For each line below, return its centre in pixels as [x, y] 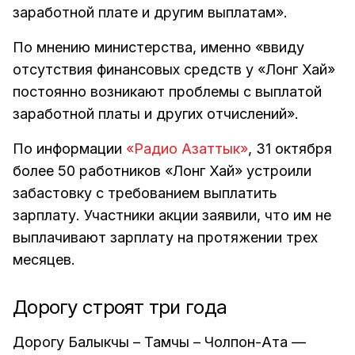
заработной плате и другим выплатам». [150, 13]
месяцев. [44, 260]
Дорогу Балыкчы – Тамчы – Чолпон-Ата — [159, 342]
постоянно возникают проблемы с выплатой [167, 92]
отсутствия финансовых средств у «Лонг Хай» [174, 70]
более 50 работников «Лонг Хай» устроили [162, 171]
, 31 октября [290, 149]
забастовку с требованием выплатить [145, 193]
